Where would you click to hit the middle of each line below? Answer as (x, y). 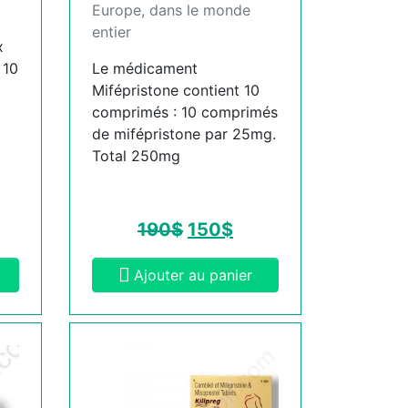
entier (112, 31)
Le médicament (145, 68)
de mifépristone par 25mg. (184, 133)
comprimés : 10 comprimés (185, 112)
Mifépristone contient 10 (176, 90)
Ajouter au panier (193, 275)
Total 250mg (136, 155)
